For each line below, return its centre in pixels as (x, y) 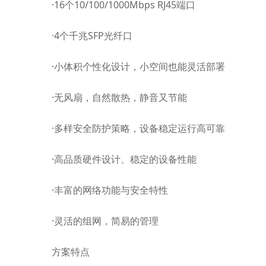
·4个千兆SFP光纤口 (92, 35)
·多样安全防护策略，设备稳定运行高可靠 (138, 128)
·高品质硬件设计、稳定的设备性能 (124, 159)
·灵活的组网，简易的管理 (105, 221)
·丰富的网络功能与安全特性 (110, 190)
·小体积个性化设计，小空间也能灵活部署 (138, 66)
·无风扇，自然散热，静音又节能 (119, 97)
